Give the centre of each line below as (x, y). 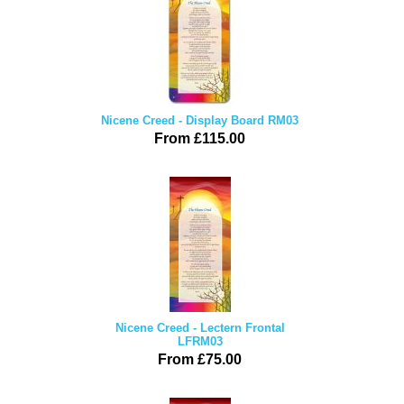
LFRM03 (200, 341)
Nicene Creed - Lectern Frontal (200, 328)
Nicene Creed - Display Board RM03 (200, 120)
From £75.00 (200, 359)
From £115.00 (200, 138)
